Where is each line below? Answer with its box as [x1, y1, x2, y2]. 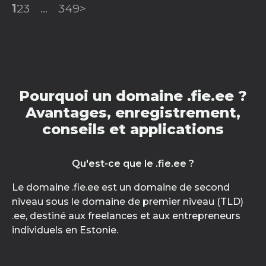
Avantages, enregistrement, [26, 104, 240, 121]
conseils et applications [42, 121, 224, 138]
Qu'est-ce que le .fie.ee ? [72, 158, 194, 169]
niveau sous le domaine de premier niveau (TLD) [12, 196, 243, 207]
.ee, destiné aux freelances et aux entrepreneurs [12, 210, 240, 221]
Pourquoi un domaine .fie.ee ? [19, 87, 247, 104]
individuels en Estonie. [12, 224, 118, 236]
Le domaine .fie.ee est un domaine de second [12, 182, 230, 193]
